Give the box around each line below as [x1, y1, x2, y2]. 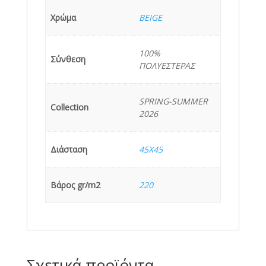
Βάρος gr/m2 [50, 179, 100, 191]
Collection [50, 101, 88, 113]
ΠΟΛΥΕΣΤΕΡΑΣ [139, 59, 195, 71]
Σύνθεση [50, 53, 85, 65]
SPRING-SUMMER [139, 95, 208, 107]
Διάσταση [50, 143, 87, 155]
